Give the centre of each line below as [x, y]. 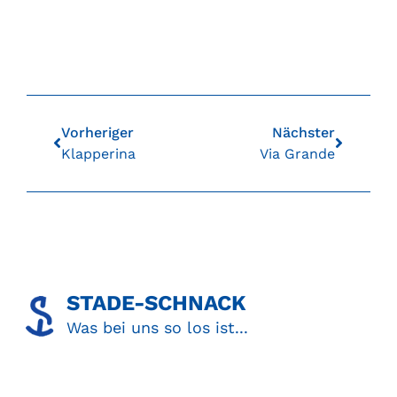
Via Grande [297, 154]
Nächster [304, 132]
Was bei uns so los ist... [157, 327]
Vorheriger [97, 132]
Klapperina [98, 154]
